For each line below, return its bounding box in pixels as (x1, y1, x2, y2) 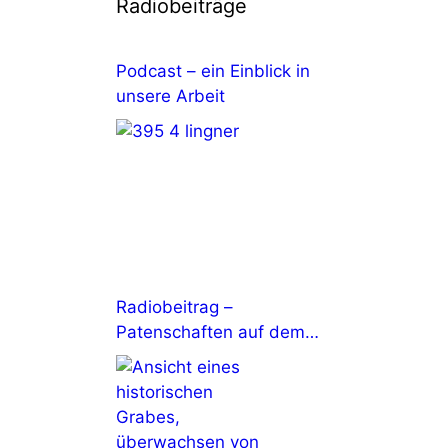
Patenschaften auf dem (116, 322, 305, 342)
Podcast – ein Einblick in (116, 61, 310, 81)
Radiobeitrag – (116, 297, 233, 317)
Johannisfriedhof (116, 347, 251, 367)
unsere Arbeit (116, 86, 225, 106)
